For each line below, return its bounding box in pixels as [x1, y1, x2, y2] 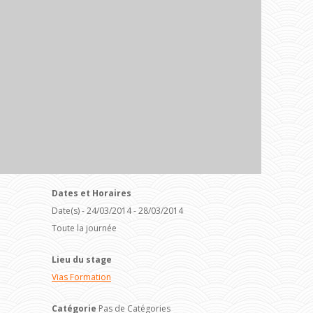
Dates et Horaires [52, 187, 131, 199]
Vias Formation [52, 270, 111, 283]
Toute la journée [52, 221, 117, 234]
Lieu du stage [52, 253, 112, 265]
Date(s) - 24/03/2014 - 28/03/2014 [52, 204, 183, 217]
